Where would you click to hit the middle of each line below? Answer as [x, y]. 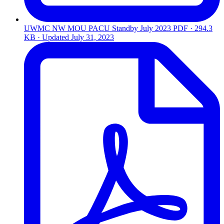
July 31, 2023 [92, 37]
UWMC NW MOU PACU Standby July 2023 [97, 28]
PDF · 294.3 [193, 28]
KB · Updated [47, 37]
